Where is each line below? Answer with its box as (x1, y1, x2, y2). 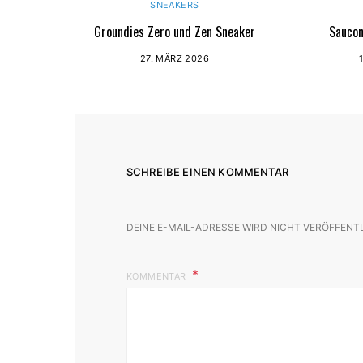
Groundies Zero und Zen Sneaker (93, 21, 255, 41)
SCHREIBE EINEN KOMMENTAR (126, 164, 288, 178)
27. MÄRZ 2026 (139, 52, 209, 64)
